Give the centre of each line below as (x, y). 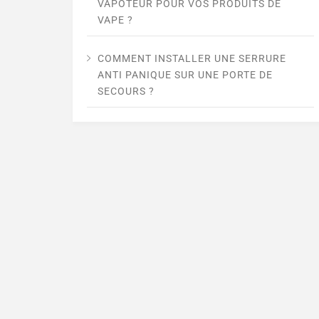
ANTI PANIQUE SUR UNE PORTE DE (185, 75)
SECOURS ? (126, 91)
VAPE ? (115, 20)
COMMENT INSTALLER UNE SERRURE (192, 59)
